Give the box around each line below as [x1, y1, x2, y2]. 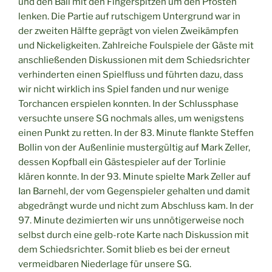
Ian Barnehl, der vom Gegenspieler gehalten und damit [18, 185, 250, 197]
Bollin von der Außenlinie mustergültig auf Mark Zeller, [18, 141, 250, 153]
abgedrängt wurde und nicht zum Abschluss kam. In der [18, 200, 254, 211]
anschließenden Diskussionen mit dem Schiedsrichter [18, 54, 250, 66]
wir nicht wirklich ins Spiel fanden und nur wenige [18, 83, 229, 95]
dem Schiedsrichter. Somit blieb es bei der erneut [18, 243, 230, 255]
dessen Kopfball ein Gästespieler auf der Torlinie [18, 156, 226, 168]
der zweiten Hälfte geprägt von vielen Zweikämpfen [18, 25, 239, 36]
